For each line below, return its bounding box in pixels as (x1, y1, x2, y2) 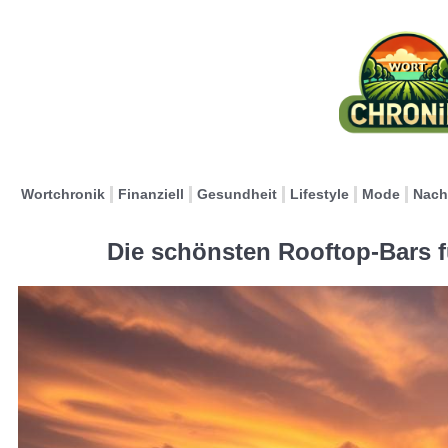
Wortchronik (21, 186, 105, 202)
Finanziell (118, 186, 184, 202)
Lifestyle (290, 186, 349, 202)
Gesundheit (197, 186, 277, 202)
